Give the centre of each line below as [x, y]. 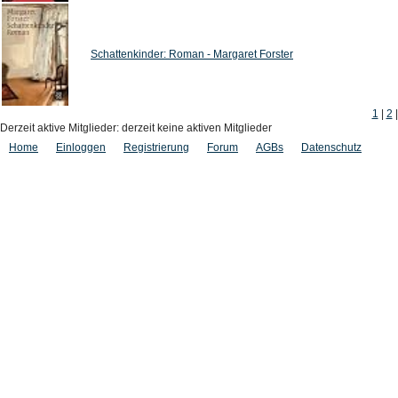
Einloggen [81, 147]
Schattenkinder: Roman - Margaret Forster [192, 54]
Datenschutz [331, 147]
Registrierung [156, 147]
